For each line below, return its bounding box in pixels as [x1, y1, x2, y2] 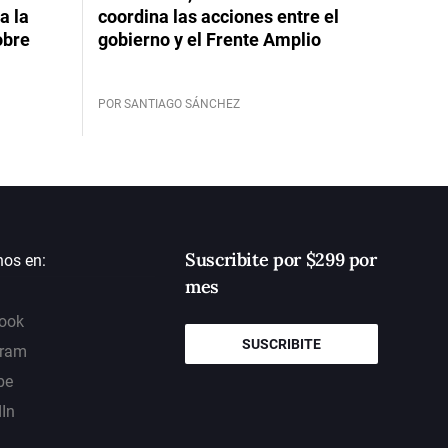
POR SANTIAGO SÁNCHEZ [97, 96, 240, 111]
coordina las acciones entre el [97, 5, 339, 27]
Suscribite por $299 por [184, 247, 377, 271]
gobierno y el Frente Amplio [97, 28, 321, 50]
